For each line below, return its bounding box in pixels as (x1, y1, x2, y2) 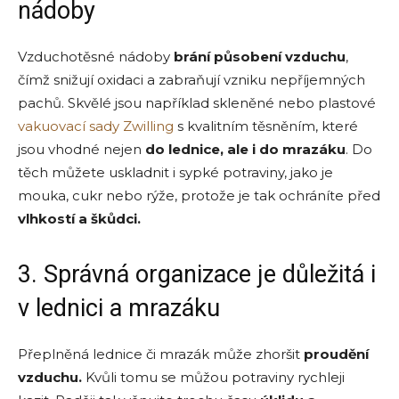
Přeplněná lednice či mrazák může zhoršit (18, 346, 304, 363)
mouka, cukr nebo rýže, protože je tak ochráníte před (18, 187, 380, 205)
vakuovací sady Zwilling (18, 118, 174, 135)
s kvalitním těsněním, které (174, 118, 358, 135)
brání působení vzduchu (174, 48, 346, 66)
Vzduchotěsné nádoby (18, 48, 174, 66)
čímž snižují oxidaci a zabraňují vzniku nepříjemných (18, 71, 365, 89)
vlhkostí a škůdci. (18, 210, 141, 228)
